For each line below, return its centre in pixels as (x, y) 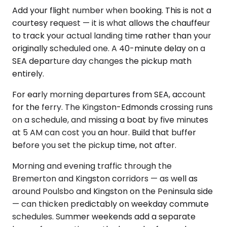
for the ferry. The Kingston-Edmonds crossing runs (112, 107)
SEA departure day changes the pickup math (102, 61)
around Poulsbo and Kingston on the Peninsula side (112, 191)
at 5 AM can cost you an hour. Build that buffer (104, 132)
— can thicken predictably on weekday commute (110, 204)
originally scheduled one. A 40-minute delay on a (109, 48)
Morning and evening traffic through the (92, 166)
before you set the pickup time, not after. (94, 145)
